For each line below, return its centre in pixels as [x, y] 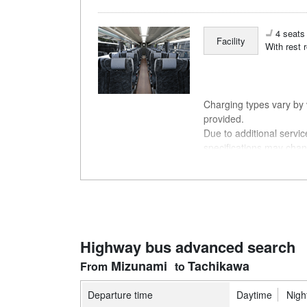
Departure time [120, 295]
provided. [224, 119]
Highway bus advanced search [188, 247]
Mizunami [139, 266]
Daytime [254, 295]
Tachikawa [219, 266]
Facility [231, 40]
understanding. [236, 162]
